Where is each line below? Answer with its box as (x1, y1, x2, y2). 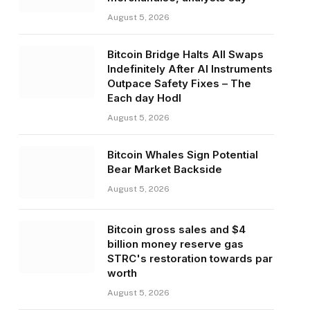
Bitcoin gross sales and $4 (107, 223, 246, 237)
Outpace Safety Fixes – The (107, 77, 251, 91)
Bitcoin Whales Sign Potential (107, 148, 258, 162)
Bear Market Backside (107, 163, 222, 176)
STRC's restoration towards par (107, 252, 273, 266)
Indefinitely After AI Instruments (107, 62, 273, 76)
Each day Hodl (107, 91, 181, 105)
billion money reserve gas (107, 237, 244, 251)
